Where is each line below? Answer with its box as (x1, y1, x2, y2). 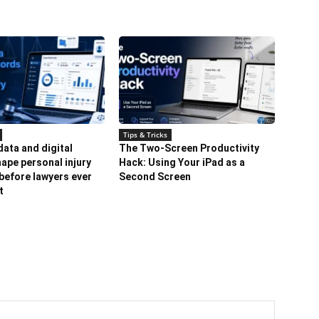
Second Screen (119, 170, 192, 182)
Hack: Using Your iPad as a (119, 156, 246, 168)
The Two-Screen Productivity (119, 142, 260, 154)
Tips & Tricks (123, 129, 168, 140)
